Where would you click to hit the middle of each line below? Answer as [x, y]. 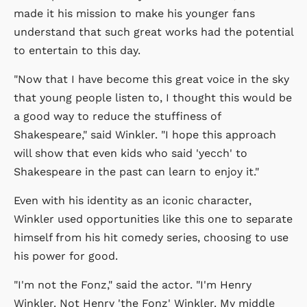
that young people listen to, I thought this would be [153, 97]
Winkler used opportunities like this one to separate [153, 219]
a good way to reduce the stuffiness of [117, 116]
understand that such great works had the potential [153, 32]
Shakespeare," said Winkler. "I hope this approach [145, 134]
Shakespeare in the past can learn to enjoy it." [136, 171]
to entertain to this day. [77, 50]
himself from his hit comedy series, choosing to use [151, 237]
